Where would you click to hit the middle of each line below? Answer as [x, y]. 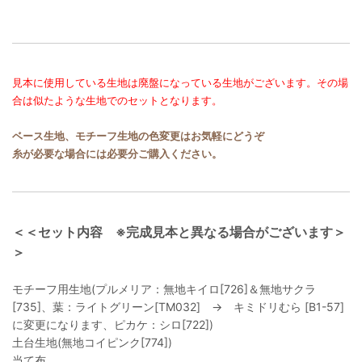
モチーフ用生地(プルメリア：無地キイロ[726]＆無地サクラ [164, 289]
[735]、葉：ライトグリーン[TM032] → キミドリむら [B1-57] [178, 307]
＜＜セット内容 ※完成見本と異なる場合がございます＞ [179, 232]
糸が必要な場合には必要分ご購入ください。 [117, 154]
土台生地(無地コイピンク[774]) [92, 343]
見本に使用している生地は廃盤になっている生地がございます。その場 [180, 83]
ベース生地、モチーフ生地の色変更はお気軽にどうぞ [138, 136]
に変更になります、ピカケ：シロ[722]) [113, 325]
